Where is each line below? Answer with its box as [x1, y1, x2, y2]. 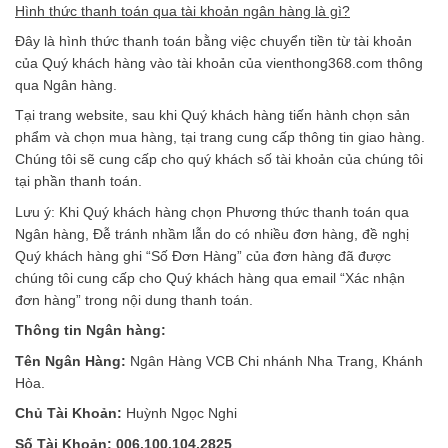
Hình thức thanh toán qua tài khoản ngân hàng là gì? [15, 2, 350, 19]
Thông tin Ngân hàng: [15, 322, 166, 339]
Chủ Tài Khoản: [15, 405, 126, 422]
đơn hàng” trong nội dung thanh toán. [15, 291, 253, 308]
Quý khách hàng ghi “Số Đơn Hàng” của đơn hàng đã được [15, 247, 391, 264]
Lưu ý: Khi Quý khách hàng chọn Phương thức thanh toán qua [15, 203, 409, 220]
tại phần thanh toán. [15, 173, 142, 190]
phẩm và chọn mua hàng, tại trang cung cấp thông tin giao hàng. [15, 129, 425, 146]
